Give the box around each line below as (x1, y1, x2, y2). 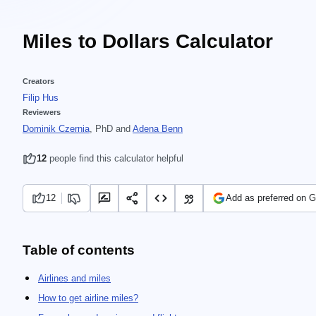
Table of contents (23, 243, 135, 257)
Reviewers (23, 108, 61, 116)
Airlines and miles (38, 273, 111, 284)
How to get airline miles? (38, 293, 138, 303)
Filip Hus (23, 92, 59, 103)
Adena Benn (133, 123, 183, 134)
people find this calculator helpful (47, 153, 183, 164)
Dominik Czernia (23, 123, 90, 134)
